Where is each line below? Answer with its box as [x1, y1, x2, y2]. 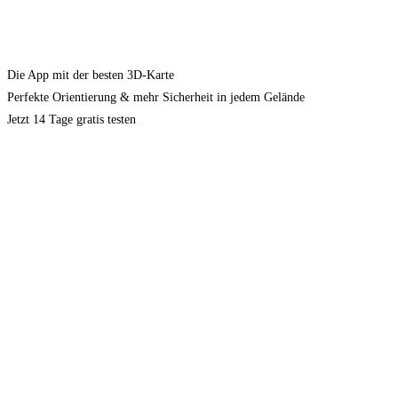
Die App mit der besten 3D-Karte [7, 68, 174, 82]
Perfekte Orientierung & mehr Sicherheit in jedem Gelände [7, 91, 305, 104]
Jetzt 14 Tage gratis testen [7, 113, 136, 126]
